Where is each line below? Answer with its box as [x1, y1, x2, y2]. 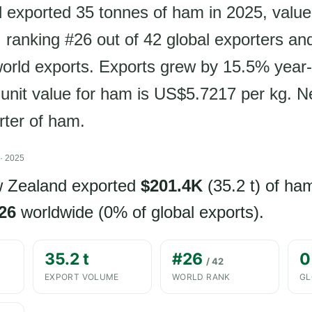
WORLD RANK [172, 272, 231, 282]
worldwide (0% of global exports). [16, 203, 264, 221]
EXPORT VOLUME [45, 272, 119, 282]
